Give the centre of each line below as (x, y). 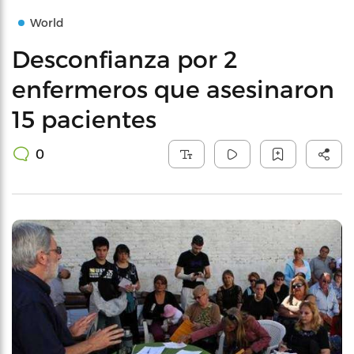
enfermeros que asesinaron (173, 88)
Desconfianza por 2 (125, 58)
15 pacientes (84, 119)
